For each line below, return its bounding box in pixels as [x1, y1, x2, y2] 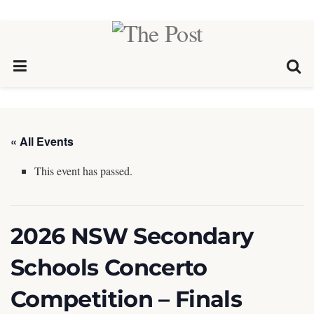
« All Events [11, 133, 74, 149]
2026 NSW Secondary [11, 222, 254, 250]
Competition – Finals [11, 285, 243, 313]
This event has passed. [34, 163, 133, 178]
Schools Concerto [11, 254, 207, 281]
